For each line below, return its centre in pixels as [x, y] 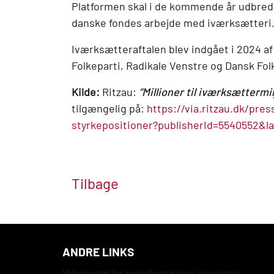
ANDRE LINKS [98, 252]
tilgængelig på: [109, 109]
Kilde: [86, 92]
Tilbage [95, 183]
